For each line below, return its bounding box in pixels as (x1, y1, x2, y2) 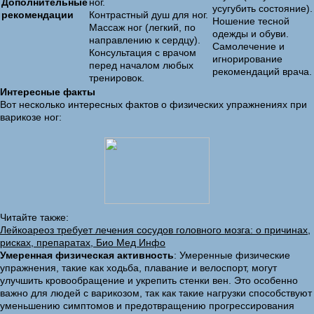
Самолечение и (212, 41, 285, 52)
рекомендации (1, 9, 74, 20)
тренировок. (89, 72, 144, 83)
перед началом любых (89, 60, 193, 71)
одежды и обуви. (212, 28, 289, 39)
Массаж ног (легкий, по (89, 22, 196, 33)
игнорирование (212, 53, 282, 64)
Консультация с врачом (89, 47, 196, 58)
